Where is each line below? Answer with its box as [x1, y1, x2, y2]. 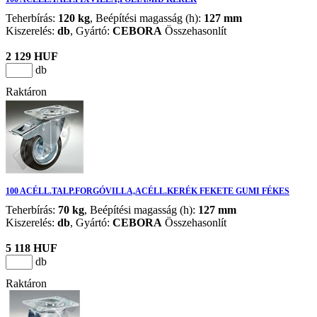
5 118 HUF [6, 242, 57, 255]
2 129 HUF [6, 50, 58, 63]
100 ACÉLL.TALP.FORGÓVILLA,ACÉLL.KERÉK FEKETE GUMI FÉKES [6, 186, 289, 197]
